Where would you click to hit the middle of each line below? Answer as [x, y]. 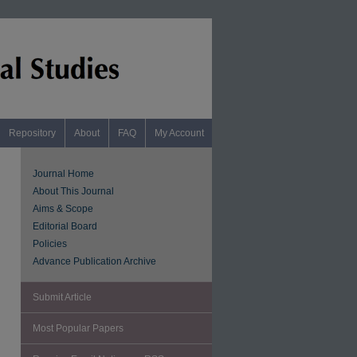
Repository [32, 133]
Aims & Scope [63, 209]
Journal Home [63, 174]
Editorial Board [65, 226]
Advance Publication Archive [94, 261]
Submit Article [62, 297]
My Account [179, 133]
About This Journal [73, 191]
